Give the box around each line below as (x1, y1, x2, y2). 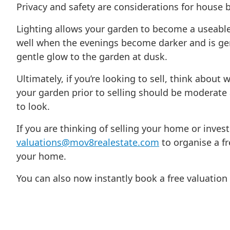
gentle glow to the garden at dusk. (16, 50, 167, 63)
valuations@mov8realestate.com (16, 136, 159, 148)
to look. (16, 100, 50, 112)
